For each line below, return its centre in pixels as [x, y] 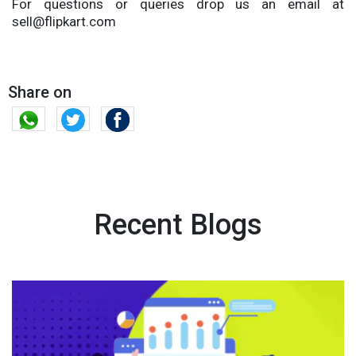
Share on [40, 93]
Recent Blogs [178, 225]
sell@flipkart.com [64, 22]
